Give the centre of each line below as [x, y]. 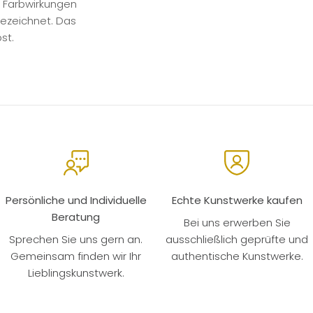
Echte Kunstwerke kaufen [237, 200]
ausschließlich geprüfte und [237, 239]
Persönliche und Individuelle [76, 200]
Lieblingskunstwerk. [76, 272]
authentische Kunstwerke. [237, 256]
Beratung [76, 217]
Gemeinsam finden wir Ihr [76, 256]
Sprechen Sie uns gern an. [76, 239]
